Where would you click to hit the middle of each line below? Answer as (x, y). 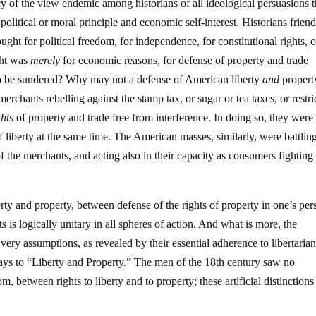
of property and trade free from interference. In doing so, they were (164, 117)
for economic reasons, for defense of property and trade (184, 60)
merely (45, 60)
